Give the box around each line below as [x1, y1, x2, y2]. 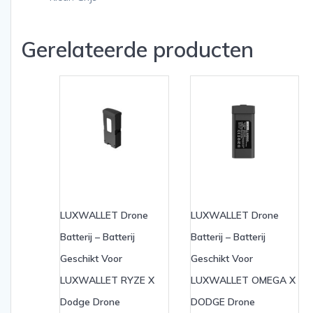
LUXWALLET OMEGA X [190, 273, 296, 286]
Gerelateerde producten [21, 35, 254, 63]
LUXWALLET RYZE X [60, 273, 154, 286]
